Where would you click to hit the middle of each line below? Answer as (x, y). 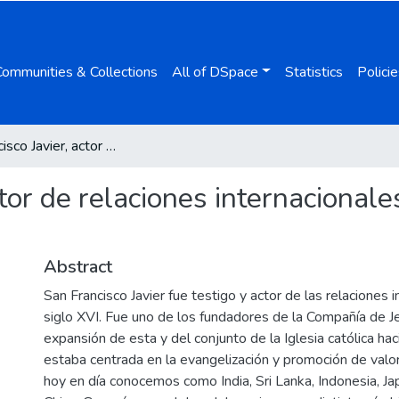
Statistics (313, 72)
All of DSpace (216, 72)
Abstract (78, 267)
